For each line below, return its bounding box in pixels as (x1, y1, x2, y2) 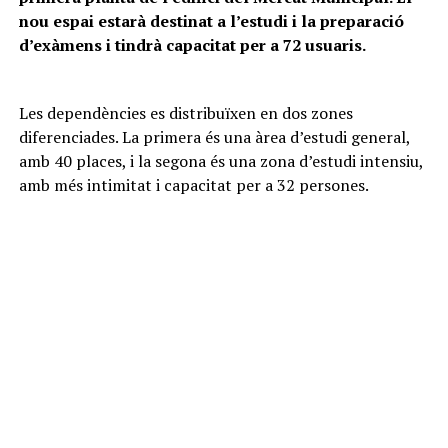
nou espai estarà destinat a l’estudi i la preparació (18, 10, 404, 32)
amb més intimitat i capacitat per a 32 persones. (18, 174, 369, 196)
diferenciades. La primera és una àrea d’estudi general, (18, 126, 410, 148)
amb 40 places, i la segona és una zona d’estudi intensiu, (18, 150, 423, 172)
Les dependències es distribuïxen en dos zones (18, 102, 353, 124)
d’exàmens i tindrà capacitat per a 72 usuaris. (18, 34, 366, 56)
